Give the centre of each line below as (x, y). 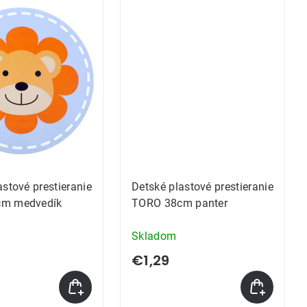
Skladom (154, 236)
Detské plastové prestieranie (202, 187)
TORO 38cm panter (180, 203)
